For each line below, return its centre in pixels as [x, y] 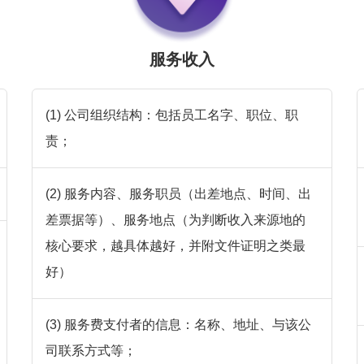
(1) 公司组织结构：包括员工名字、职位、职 [171, 115]
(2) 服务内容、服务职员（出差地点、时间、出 [178, 194]
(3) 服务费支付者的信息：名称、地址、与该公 [178, 325]
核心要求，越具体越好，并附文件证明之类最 [175, 246]
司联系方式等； [91, 351]
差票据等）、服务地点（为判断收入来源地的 [175, 220]
